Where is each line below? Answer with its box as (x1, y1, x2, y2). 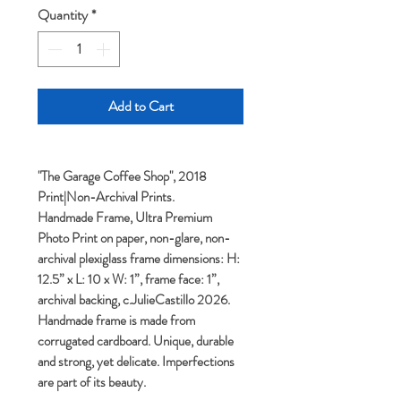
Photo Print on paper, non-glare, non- (38, 227, 230, 248)
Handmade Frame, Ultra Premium (38, 207, 212, 227)
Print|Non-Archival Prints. (38, 186, 177, 207)
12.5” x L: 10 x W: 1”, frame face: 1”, (38, 269, 219, 289)
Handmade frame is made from (38, 310, 195, 330)
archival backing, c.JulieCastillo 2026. (38, 289, 230, 310)
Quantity (38, 4, 88, 25)
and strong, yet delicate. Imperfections (38, 351, 235, 371)
